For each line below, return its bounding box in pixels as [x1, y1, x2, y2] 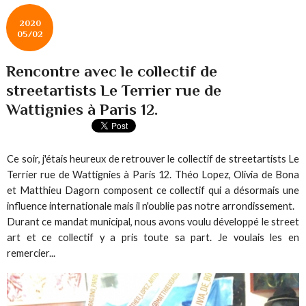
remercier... [7, 247, 56, 259]
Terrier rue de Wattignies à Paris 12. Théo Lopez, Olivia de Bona [7, 168, 299, 180]
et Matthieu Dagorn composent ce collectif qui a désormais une [7, 184, 299, 196]
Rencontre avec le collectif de [6, 61, 218, 80]
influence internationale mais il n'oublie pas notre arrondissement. [7, 199, 295, 212]
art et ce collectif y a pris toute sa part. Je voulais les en [7, 231, 299, 243]
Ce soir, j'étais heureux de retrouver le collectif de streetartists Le [7, 152, 299, 165]
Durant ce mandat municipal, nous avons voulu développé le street [7, 215, 299, 227]
